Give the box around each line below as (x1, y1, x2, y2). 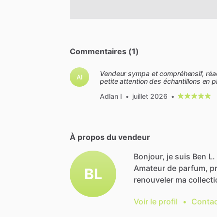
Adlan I (100, 92, 122, 100)
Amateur (134, 163, 165, 173)
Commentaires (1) (70, 46, 139, 56)
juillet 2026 (132, 92, 168, 100)
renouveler (134, 174, 173, 185)
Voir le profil (134, 196, 178, 206)
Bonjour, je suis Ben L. (134, 151, 215, 161)
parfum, (178, 163, 208, 173)
